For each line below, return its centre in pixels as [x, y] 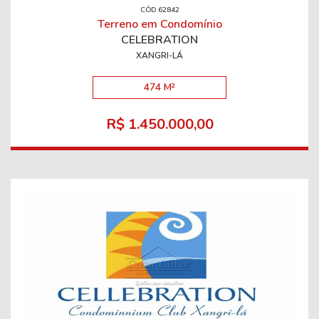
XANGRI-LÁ [159, 56]
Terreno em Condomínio [159, 25]
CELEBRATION [159, 40]
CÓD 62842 [159, 10]
